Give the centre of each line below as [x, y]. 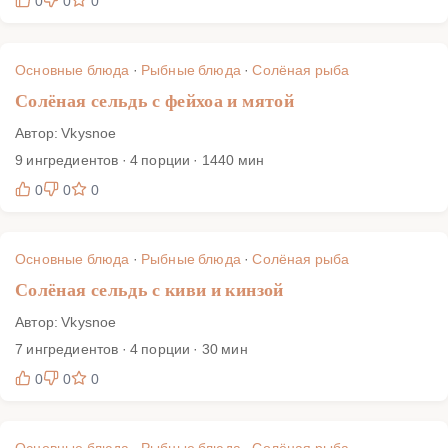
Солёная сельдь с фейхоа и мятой [154, 100]
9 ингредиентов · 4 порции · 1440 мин [140, 159]
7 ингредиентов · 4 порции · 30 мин [131, 348]
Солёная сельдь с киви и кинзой [149, 289]
